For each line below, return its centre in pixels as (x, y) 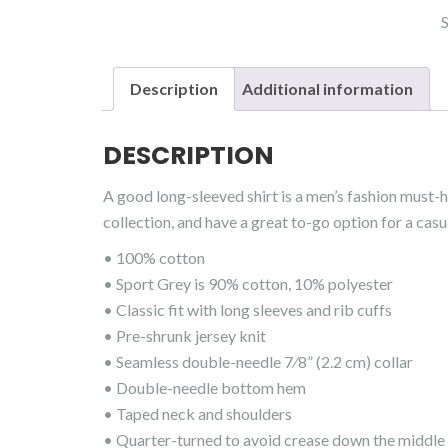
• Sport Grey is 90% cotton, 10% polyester (248, 284)
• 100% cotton (154, 258)
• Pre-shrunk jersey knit (184, 336)
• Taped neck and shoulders (197, 414)
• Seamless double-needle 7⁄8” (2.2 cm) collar (258, 362)
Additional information (327, 89)
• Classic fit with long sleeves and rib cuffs (247, 310)
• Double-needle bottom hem (204, 388)
